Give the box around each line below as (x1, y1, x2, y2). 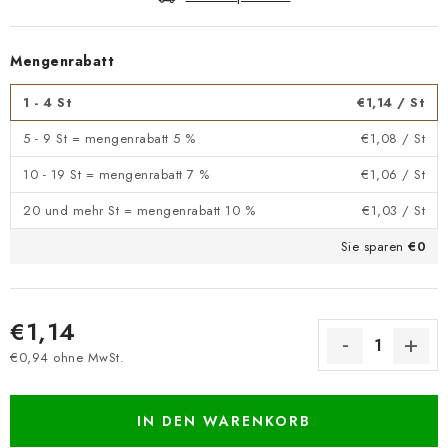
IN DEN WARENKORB (137, 411, 311, 431)
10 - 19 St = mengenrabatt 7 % (23, 165, 210, 184)
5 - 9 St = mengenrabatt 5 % (23, 129, 196, 148)
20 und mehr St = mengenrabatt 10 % (23, 201, 255, 220)
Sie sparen (340, 237, 408, 256)
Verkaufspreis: (9, 365, 95, 386)
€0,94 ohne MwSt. (10, 347, 124, 367)
